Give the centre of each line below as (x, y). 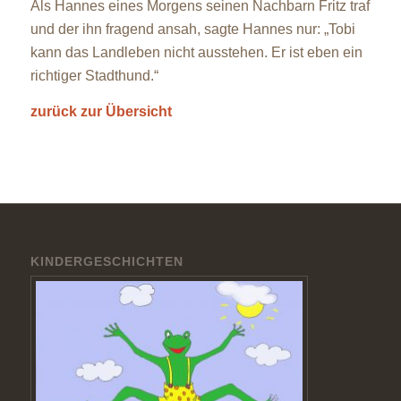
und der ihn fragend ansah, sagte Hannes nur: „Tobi (192, 30)
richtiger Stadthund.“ (94, 76)
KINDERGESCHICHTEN (107, 262)
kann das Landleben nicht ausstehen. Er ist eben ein (196, 53)
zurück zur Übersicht (101, 111)
